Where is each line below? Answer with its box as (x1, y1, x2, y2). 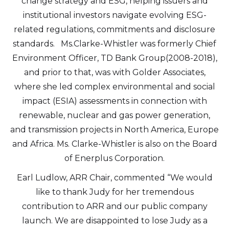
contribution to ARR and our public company (21, 201, 208, 211)
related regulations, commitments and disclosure (14, 25, 215, 34)
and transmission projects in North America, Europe (10, 125, 219, 134)
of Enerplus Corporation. (64, 153, 165, 163)
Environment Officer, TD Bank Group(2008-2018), (12, 53, 217, 63)
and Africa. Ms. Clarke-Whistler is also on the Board (12, 139, 217, 149)
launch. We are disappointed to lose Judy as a (21, 216, 208, 225)
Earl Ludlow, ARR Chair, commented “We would (16, 173, 213, 182)
